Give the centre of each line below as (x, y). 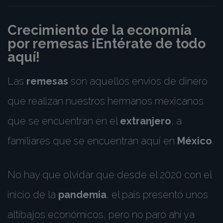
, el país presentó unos (157, 195)
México (195, 141)
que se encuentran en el (64, 121)
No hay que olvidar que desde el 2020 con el (110, 175)
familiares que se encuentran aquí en (92, 141)
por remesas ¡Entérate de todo (107, 44)
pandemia (82, 195)
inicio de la (33, 195)
